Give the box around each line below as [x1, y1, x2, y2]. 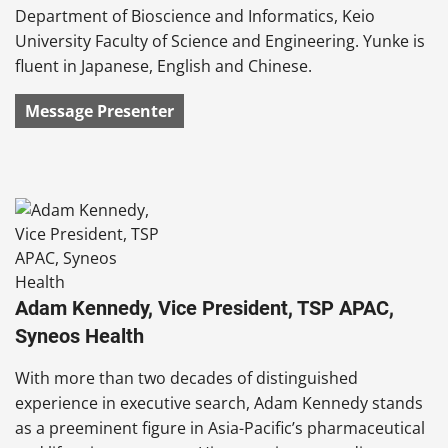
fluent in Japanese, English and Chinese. [15, 54, 312, 77]
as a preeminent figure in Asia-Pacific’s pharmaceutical [15, 416, 425, 439]
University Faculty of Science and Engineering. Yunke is [15, 29, 425, 52]
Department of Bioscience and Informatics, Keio [15, 4, 375, 27]
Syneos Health [15, 323, 144, 348]
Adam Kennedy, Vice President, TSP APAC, [15, 295, 394, 320]
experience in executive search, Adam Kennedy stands [15, 391, 423, 414]
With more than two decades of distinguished [15, 366, 358, 389]
